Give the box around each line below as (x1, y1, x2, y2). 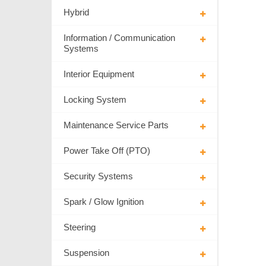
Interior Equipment (64, 69, 134, 80)
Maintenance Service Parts (64, 120, 169, 131)
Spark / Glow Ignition (64, 197, 144, 207)
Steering (64, 222, 96, 233)
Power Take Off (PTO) (64, 145, 150, 156)
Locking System (64, 94, 126, 105)
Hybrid (64, 7, 89, 18)
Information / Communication (64, 33, 175, 43)
